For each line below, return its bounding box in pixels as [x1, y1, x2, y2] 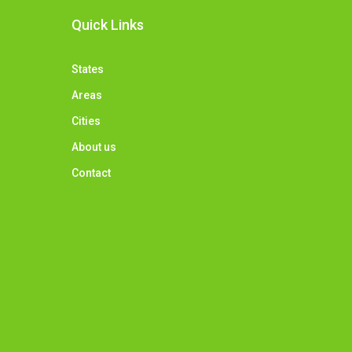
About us [71, 141, 116, 154]
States [71, 63, 104, 76]
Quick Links [71, 16, 144, 34]
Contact [71, 167, 111, 180]
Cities [71, 115, 101, 128]
